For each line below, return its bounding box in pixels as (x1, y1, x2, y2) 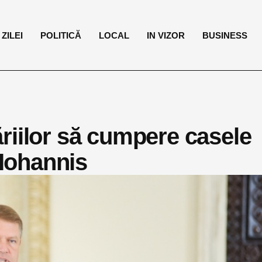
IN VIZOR (147, 30, 185, 40)
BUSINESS (202, 30, 248, 40)
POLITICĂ (40, 30, 82, 40)
